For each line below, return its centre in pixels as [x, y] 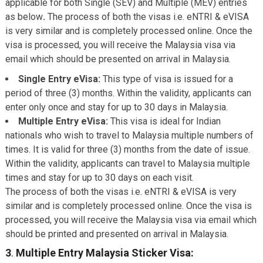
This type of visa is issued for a [168, 79]
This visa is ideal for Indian [165, 121]
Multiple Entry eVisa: [64, 121]
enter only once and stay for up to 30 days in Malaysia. [116, 107]
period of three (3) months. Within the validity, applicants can [128, 93]
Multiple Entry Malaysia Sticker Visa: [104, 253]
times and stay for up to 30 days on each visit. [99, 178]
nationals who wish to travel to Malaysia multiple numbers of [129, 135]
